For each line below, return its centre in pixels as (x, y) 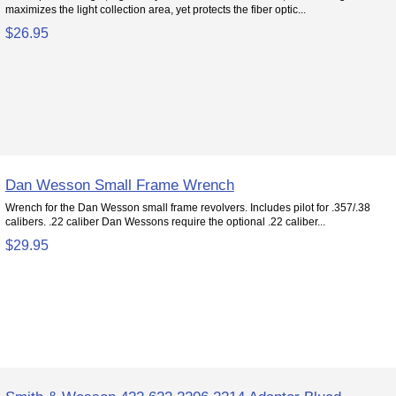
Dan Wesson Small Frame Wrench (119, 184)
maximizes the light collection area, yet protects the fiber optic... (155, 9)
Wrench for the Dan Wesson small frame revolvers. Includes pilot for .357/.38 (187, 207)
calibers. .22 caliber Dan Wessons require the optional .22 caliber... (165, 221)
